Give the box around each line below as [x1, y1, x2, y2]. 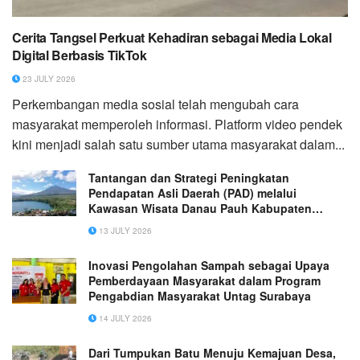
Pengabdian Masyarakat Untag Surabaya [88, 287, 311, 304]
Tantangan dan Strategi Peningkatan [88, 169, 289, 186]
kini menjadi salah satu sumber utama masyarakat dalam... [12, 134, 345, 153]
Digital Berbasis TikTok [12, 45, 147, 64]
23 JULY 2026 [20, 72, 76, 84]
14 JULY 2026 [96, 312, 152, 324]
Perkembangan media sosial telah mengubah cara [12, 94, 299, 113]
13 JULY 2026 [96, 224, 152, 236]
